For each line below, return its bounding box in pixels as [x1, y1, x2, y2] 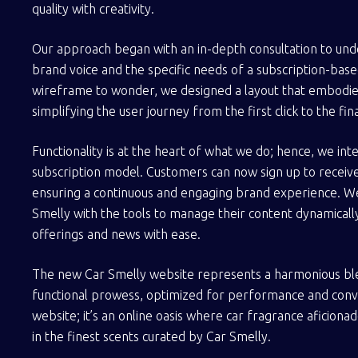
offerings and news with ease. [32, 227, 201, 241]
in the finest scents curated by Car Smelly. [32, 329, 271, 344]
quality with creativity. [32, 2, 154, 16]
